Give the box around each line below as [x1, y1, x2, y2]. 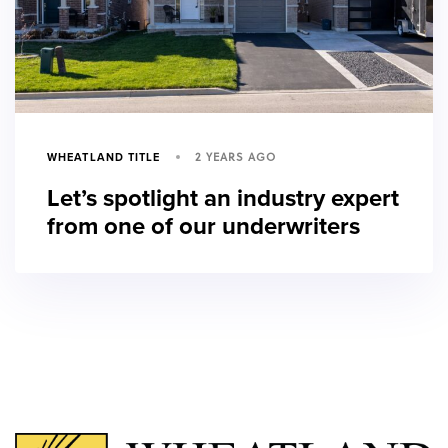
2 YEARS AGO [194, 148, 277, 166]
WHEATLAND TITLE [47, 150, 161, 164]
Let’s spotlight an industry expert [47, 184, 399, 214]
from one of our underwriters [47, 212, 360, 242]
